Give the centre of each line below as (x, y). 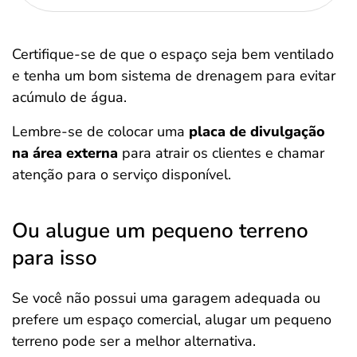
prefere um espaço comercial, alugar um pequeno (172, 320)
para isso (55, 258)
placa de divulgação (257, 131)
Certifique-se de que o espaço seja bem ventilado (173, 54)
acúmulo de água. (69, 97)
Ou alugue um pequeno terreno (160, 231)
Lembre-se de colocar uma (100, 131)
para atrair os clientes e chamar (221, 153)
